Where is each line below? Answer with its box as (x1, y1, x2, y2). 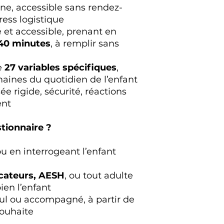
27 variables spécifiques (4, 61, 116, 73)
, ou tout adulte (64, 169, 133, 181)
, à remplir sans (50, 37, 119, 49)
